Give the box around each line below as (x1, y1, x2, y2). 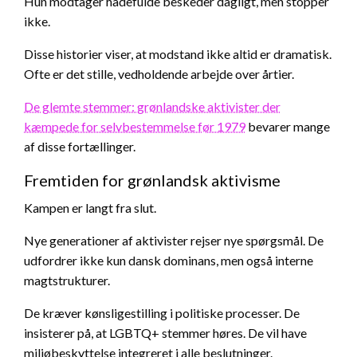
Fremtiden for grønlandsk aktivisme (24, 171, 280, 190)
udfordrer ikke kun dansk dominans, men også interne (24, 253, 313, 269)
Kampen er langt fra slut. (24, 200, 156, 216)
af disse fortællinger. (24, 139, 135, 155)
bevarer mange (245, 119, 330, 135)
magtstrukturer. (24, 273, 110, 288)
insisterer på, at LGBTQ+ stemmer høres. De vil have (24, 325, 307, 341)
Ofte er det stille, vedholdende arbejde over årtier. (24, 66, 294, 82)
